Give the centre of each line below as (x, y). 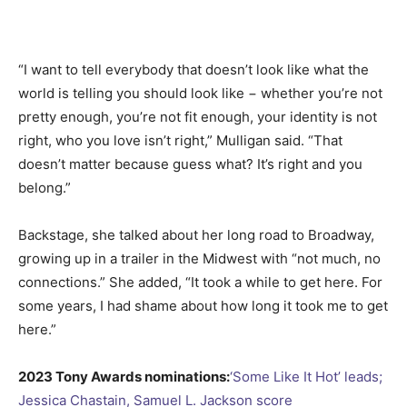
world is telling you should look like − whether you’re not (200, 93)
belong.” (46, 187)
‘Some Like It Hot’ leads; (306, 376)
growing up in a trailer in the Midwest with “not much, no (199, 258)
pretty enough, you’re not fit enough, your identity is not (198, 116)
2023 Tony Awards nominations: (124, 376)
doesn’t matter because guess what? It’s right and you (190, 164)
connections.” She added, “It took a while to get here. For (200, 282)
